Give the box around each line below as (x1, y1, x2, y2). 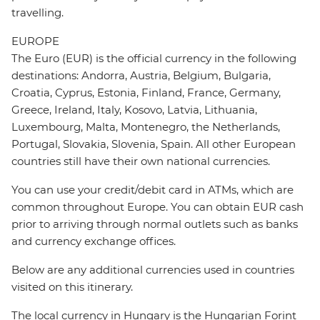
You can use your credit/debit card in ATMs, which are (11, 183, 294, 197)
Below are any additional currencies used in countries (11, 263, 294, 277)
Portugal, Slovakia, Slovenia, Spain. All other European (11, 137, 296, 151)
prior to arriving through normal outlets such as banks (11, 217, 298, 231)
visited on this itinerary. (11, 280, 133, 294)
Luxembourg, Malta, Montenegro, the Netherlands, (11, 120, 280, 134)
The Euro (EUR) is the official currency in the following (11, 51, 296, 66)
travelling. (11, 6, 64, 20)
